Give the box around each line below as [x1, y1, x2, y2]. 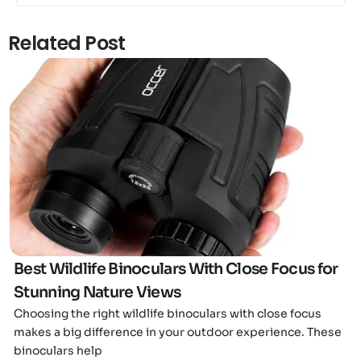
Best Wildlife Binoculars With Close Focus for [14, 259, 338, 279]
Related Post [8, 30, 126, 56]
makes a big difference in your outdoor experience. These [14, 325, 342, 339]
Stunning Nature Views [14, 283, 181, 302]
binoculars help [14, 343, 102, 358]
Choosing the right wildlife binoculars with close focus [14, 306, 322, 321]
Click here [153, 145, 207, 160]
